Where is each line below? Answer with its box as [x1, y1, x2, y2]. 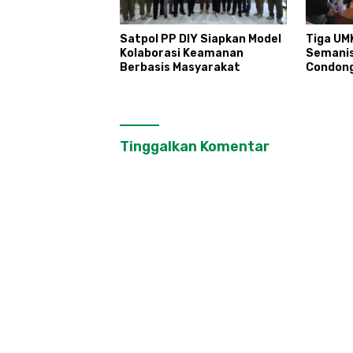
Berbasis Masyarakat [120, 60, 240, 74]
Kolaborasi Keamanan [120, 46, 243, 60]
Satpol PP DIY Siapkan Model [120, 32, 281, 46]
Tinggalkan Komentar [120, 137, 269, 155]
